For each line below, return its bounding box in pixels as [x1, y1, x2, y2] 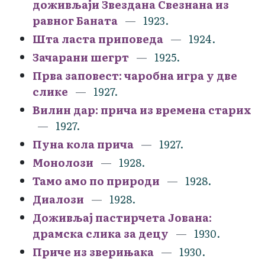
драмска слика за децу [33, 225, 169, 241]
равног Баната [33, 12, 118, 28]
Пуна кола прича [33, 135, 134, 152]
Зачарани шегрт [33, 49, 129, 65]
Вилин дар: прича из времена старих [33, 101, 251, 118]
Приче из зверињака [33, 243, 154, 260]
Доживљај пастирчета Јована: [33, 209, 212, 225]
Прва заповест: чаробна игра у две [33, 67, 237, 83]
